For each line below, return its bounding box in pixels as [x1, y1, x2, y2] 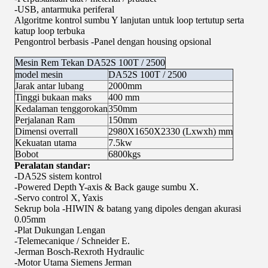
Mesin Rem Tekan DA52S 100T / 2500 [15, 57, 165, 68]
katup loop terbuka [14, 26, 85, 36]
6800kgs [108, 149, 141, 159]
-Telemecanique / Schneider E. [14, 236, 130, 246]
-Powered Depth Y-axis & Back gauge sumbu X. [14, 182, 199, 192]
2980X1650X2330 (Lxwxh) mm [108, 126, 233, 136]
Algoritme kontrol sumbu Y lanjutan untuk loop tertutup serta [14, 15, 244, 25]
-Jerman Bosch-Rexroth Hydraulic [14, 246, 144, 257]
